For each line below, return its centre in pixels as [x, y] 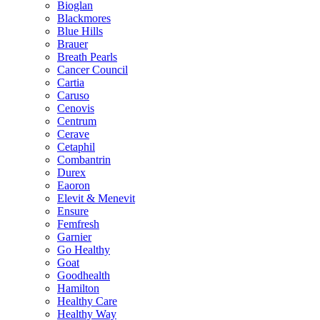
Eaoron [74, 186]
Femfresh [78, 224]
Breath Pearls [87, 57]
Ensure [73, 211]
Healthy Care [87, 301]
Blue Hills [80, 31]
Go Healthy [84, 250]
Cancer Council [92, 70]
